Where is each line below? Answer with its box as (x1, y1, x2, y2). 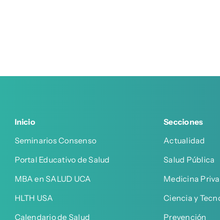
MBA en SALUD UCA (14, 173, 91, 184)
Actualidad (164, 135, 205, 145)
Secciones (164, 116, 203, 127)
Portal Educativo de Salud (14, 154, 110, 165)
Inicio (14, 116, 35, 127)
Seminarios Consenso (14, 135, 97, 145)
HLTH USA (14, 192, 54, 203)
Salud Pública (164, 154, 215, 165)
